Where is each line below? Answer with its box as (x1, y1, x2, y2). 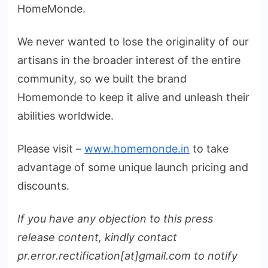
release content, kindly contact (17, 230, 177, 243)
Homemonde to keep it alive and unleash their (17, 90, 249, 103)
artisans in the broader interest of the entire (17, 53, 240, 66)
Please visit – (17, 142, 84, 155)
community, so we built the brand (17, 72, 187, 85)
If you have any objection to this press (17, 212, 213, 225)
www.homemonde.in (84, 142, 190, 155)
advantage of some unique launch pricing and (17, 160, 248, 173)
